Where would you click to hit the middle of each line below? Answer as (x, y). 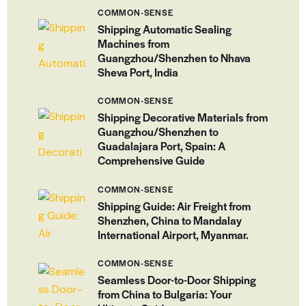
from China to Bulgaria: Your (165, 294)
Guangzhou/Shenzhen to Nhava (174, 57)
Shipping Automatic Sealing (165, 29)
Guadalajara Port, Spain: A (162, 146)
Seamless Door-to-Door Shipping (177, 280)
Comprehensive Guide (151, 161)
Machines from (134, 43)
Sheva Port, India (138, 72)
